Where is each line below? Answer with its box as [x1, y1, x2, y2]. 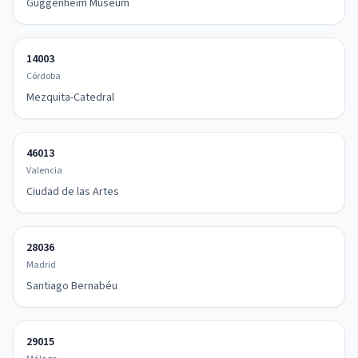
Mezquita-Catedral [26, 89, 114, 105]
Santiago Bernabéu [26, 278, 117, 294]
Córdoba [26, 70, 61, 83]
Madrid [26, 258, 56, 272]
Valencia [26, 164, 62, 177]
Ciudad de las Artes [26, 184, 119, 200]
